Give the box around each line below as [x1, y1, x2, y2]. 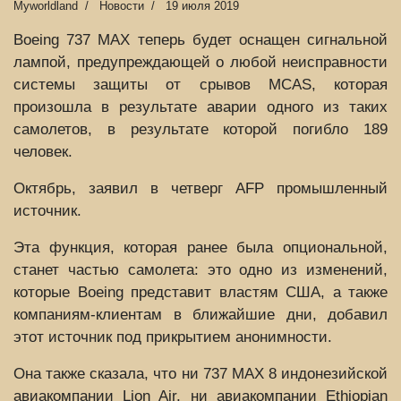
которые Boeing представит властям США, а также [13, 283, 388, 301]
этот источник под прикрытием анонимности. [13, 328, 332, 346]
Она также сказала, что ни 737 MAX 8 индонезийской [13, 364, 388, 382]
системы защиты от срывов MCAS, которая [13, 75, 388, 93]
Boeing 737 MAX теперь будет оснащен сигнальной [13, 30, 388, 48]
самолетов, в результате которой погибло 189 [13, 120, 388, 138]
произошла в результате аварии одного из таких [13, 98, 388, 115]
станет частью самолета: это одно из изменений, [13, 260, 388, 278]
